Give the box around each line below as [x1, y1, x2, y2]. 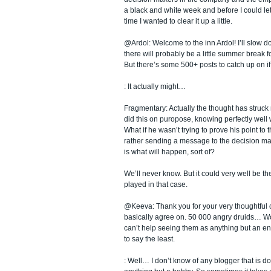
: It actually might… [124, 82, 186, 91]
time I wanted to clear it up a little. [124, 16, 232, 25]
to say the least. [124, 234, 175, 243]
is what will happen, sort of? [124, 147, 215, 156]
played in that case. [124, 180, 188, 189]
